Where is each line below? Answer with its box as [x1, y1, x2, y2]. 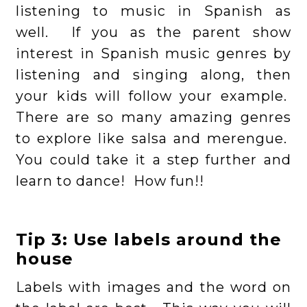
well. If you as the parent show [16, 24, 291, 41]
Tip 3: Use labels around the [16, 230, 282, 250]
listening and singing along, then [16, 66, 291, 84]
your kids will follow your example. [16, 88, 291, 105]
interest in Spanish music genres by [16, 45, 291, 62]
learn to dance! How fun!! [16, 173, 209, 190]
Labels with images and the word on [16, 279, 291, 296]
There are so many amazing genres [16, 109, 291, 126]
